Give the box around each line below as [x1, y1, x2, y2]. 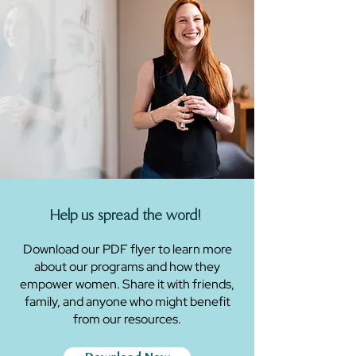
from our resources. [73, 311, 181, 327]
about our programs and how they [34, 258, 220, 275]
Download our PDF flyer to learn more [22, 241, 232, 257]
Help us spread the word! [50, 205, 204, 225]
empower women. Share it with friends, [20, 276, 234, 292]
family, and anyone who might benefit [24, 293, 230, 310]
